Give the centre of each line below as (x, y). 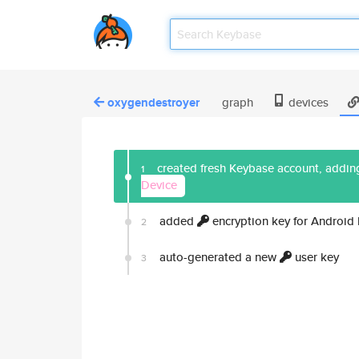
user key (315, 257)
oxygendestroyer (153, 103)
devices (307, 102)
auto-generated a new (218, 257)
